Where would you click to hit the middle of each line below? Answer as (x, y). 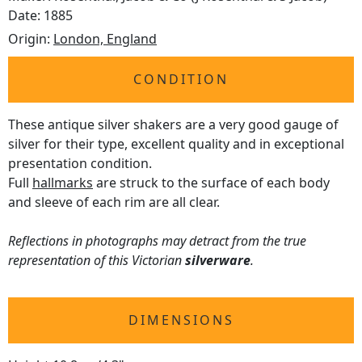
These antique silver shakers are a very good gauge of (173, 125)
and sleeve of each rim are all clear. (114, 202)
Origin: (31, 39)
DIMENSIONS (181, 320)
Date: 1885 (40, 16)
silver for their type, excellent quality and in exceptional (176, 144)
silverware (218, 261)
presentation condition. (80, 164)
